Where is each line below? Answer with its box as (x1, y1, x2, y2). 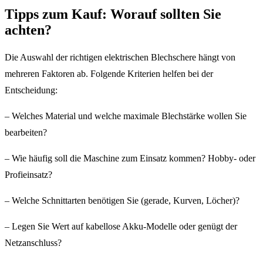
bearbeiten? (5, 127, 47, 138)
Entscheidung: (5, 85, 58, 96)
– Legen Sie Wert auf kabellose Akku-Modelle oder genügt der (5, 221, 237, 232)
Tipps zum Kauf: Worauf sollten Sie (5, 6, 221, 22)
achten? (5, 22, 52, 38)
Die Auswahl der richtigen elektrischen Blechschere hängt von (5, 52, 235, 63)
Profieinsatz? (5, 170, 52, 180)
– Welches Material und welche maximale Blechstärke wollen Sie (5, 111, 247, 122)
